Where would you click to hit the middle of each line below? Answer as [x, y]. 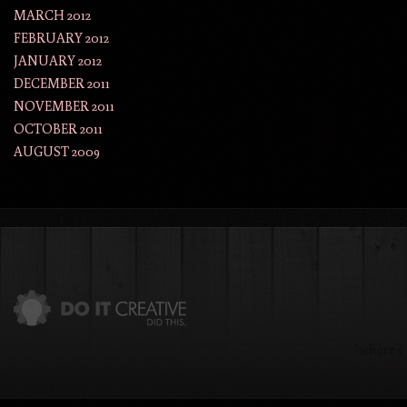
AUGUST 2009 [57, 152]
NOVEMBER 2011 [64, 106]
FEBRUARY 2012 [61, 38]
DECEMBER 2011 [62, 84]
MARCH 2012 [52, 15]
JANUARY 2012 [58, 61]
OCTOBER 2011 [58, 129]
